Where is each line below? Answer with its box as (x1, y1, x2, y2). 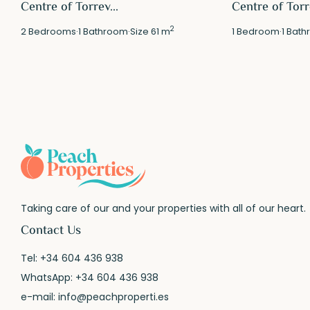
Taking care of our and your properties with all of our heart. (21, 201, 307, 215)
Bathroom (81, 24, 129, 38)
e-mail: (21, 289, 59, 304)
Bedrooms (26, 24, 77, 38)
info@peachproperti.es (58, 289, 170, 304)
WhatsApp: (21, 270, 76, 284)
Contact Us (21, 221, 82, 241)
